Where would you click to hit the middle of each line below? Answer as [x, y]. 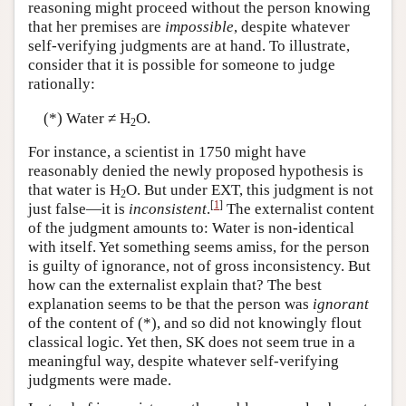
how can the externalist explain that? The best [175, 285]
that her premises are [97, 27]
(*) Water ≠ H [87, 118]
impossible [199, 27]
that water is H [74, 190]
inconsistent [168, 209]
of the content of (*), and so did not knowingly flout [195, 324]
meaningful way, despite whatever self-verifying [184, 362]
